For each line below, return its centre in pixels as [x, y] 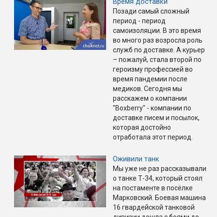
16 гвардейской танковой [154, 208]
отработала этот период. [153, 137]
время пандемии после [150, 79]
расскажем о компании [150, 99]
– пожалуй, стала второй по [157, 60]
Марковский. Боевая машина [159, 198]
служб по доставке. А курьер [159, 50]
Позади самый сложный [151, 11]
